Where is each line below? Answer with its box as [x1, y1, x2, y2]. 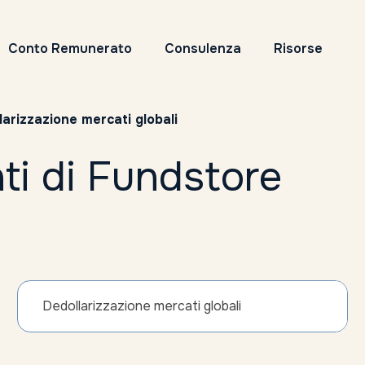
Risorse [274, 40, 323, 57]
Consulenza [165, 40, 241, 57]
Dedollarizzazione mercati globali [42, 297, 242, 314]
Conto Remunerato [8, 40, 132, 57]
